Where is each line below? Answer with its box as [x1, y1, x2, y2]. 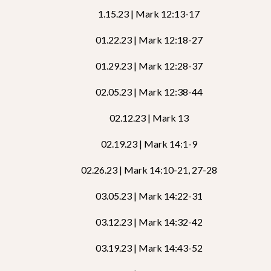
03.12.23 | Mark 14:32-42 [95, 216, 203, 227]
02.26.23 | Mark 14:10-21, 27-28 [80, 164, 217, 175]
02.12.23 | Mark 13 [109, 112, 189, 123]
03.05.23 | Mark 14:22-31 [95, 190, 203, 201]
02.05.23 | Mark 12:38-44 [95, 86, 203, 97]
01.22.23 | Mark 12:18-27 [95, 34, 203, 45]
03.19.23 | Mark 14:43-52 [95, 242, 203, 253]
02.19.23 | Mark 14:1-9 [100, 138, 197, 149]
